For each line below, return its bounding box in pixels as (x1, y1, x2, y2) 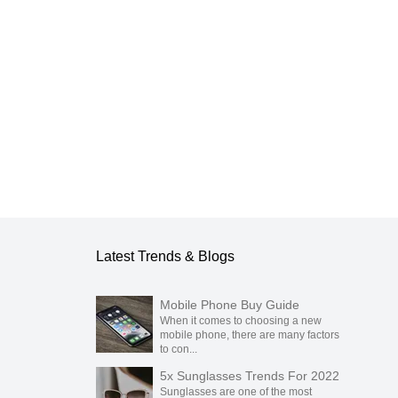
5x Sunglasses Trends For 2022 (160, 369, 339, 384)
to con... (160, 343, 197, 356)
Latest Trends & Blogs (96, 249, 235, 265)
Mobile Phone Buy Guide (160, 298, 299, 313)
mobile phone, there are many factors (160, 329, 339, 342)
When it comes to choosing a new (160, 314, 322, 328)
